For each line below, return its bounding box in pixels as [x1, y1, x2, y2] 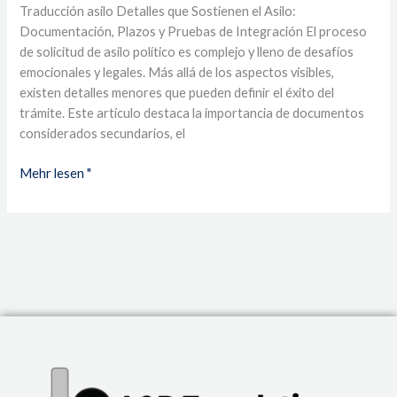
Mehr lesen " [19, 165, 92, 181]
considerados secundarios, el [19, 125, 186, 141]
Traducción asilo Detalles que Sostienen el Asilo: [19, 3, 297, 19]
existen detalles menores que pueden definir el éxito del [19, 84, 335, 100]
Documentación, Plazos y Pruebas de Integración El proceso [19, 23, 368, 39]
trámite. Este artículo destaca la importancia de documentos [19, 105, 365, 121]
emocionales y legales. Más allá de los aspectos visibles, [19, 64, 335, 80]
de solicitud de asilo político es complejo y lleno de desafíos [19, 43, 354, 59]
